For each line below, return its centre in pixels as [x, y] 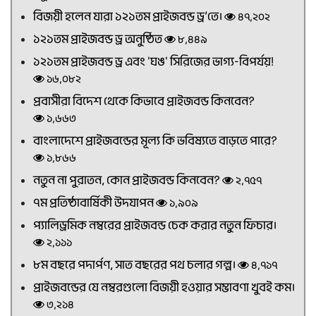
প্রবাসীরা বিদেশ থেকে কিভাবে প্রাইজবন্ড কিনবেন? [144, 101]
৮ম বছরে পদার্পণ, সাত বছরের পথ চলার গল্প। [135, 265]
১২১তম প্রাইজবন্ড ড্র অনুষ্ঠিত [99, 39]
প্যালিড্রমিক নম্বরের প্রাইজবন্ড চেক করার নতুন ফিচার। [155, 225]
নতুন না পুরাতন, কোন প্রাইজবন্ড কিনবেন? [128, 180]
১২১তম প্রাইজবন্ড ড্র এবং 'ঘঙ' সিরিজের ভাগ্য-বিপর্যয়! [153, 62]
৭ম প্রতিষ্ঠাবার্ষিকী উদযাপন [95, 203]
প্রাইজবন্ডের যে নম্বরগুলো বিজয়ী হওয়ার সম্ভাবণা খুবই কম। [164, 287]
